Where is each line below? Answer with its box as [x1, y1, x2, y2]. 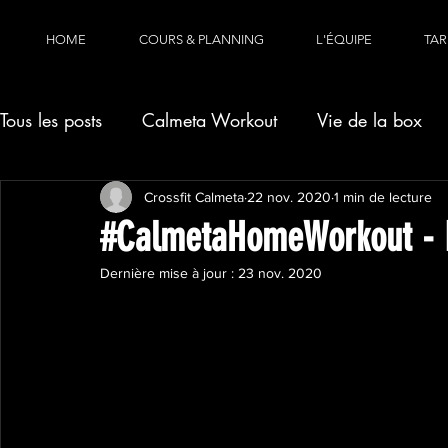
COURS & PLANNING [139, 32, 264, 47]
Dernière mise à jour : [100, 265, 238, 281]
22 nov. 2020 [247, 188, 331, 205]
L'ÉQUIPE [316, 32, 372, 47]
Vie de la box [317, 107, 422, 132]
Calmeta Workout [142, 107, 277, 132]
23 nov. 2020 [238, 265, 322, 281]
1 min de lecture [334, 188, 432, 205]
